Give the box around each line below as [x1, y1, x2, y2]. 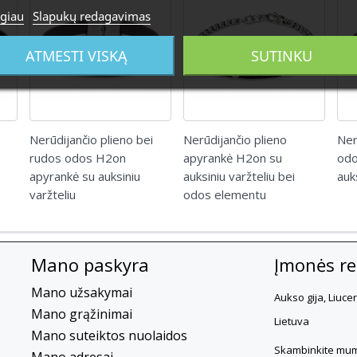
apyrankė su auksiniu [29, 167, 140, 184]
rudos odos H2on [29, 149, 126, 166]
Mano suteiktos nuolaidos [30, 326, 187, 344]
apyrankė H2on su [183, 149, 282, 166]
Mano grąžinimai [30, 304, 132, 323]
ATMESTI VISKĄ [25, 45, 127, 65]
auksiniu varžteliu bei [183, 167, 295, 184]
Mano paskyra [30, 252, 149, 277]
